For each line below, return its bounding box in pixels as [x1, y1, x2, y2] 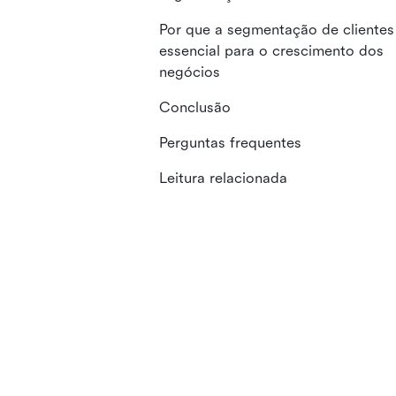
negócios [159, 64, 220, 80]
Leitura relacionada [159, 170, 287, 187]
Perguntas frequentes [159, 134, 301, 151]
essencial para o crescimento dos [159, 42, 384, 59]
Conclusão [159, 99, 231, 116]
